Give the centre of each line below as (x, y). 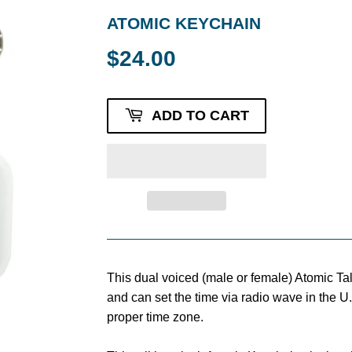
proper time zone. (155, 317)
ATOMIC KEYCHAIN (184, 24)
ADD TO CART (200, 115)
